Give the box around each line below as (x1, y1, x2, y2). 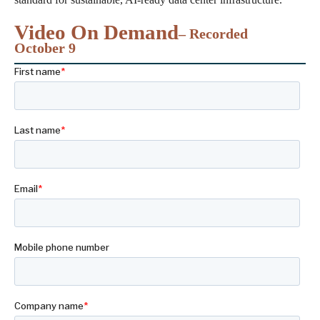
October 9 (14, 40, 76, 56)
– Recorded (179, 26, 248, 42)
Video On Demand (14, 21, 179, 44)
